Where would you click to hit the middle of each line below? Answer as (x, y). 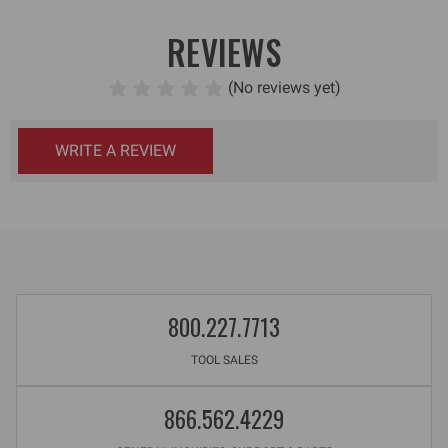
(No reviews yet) (284, 88)
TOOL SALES (224, 360)
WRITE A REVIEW (115, 151)
